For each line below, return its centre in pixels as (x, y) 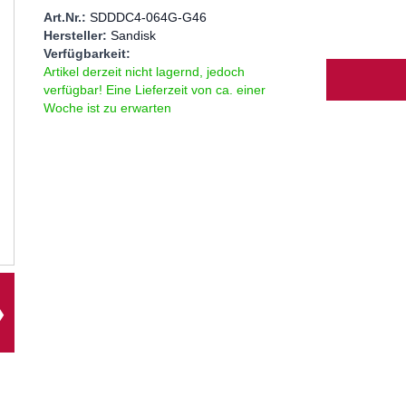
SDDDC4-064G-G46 (148, 17)
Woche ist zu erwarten (107, 107)
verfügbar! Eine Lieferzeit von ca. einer (154, 89)
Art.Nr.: (66, 17)
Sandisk (133, 35)
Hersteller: (77, 35)
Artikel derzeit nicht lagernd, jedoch (144, 71)
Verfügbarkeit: (87, 53)
